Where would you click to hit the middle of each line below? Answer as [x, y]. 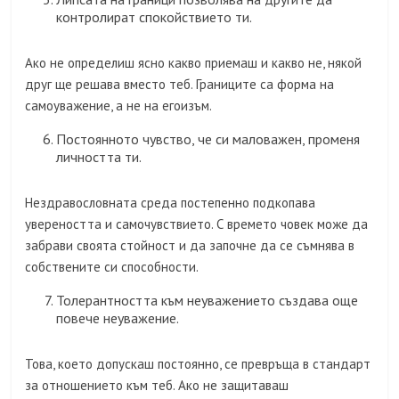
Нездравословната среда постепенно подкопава [171, 203]
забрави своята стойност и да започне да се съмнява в [190, 246]
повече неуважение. [118, 318]
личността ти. [99, 157]
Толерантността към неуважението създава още [208, 301]
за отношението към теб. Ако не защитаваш [157, 386]
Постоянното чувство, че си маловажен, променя [208, 139]
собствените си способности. [112, 267]
